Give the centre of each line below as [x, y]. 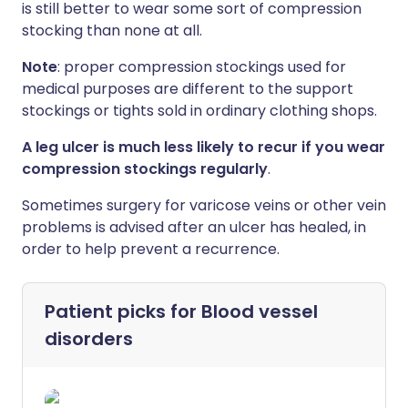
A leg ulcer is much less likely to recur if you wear [204, 147]
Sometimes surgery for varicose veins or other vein [204, 205]
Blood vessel [260, 311]
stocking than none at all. [112, 30]
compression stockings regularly [145, 168]
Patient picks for [123, 311]
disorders [89, 338]
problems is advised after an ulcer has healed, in [194, 227]
